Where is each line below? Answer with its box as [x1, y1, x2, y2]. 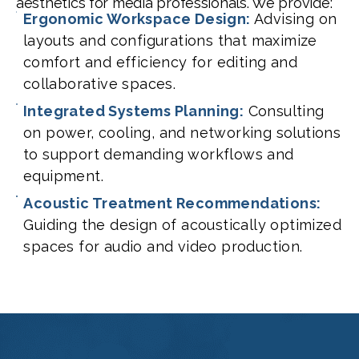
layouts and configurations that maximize [22, 32, 317, 50]
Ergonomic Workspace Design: [22, 10, 251, 28]
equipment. [23, 167, 104, 185]
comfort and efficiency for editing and [22, 54, 298, 71]
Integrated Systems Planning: [23, 103, 244, 120]
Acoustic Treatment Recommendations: [23, 195, 321, 212]
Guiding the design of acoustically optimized [23, 216, 342, 234]
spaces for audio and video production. [23, 238, 303, 256]
